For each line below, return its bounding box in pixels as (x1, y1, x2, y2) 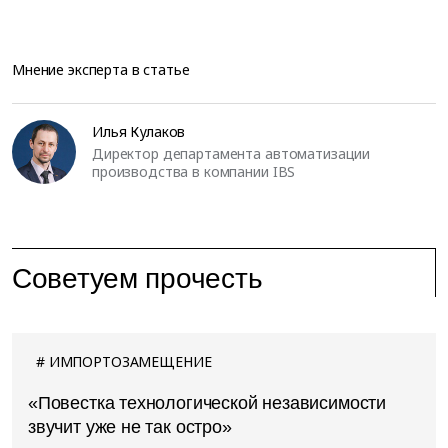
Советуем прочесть (12, 262, 263, 294)
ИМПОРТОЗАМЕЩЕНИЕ (48, 351, 212, 371)
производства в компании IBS (92, 161, 296, 181)
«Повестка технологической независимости (28, 392, 386, 413)
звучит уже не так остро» (28, 416, 232, 437)
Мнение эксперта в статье (12, 59, 190, 79)
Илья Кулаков (92, 121, 186, 141)
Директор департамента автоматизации (92, 143, 371, 163)
